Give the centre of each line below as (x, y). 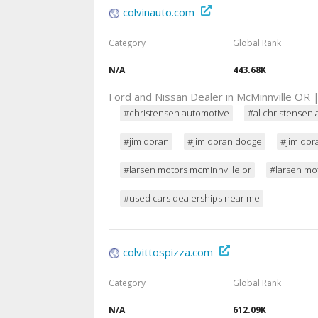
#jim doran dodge (225, 142)
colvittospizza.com (168, 252)
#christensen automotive (176, 113)
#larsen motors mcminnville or (187, 170)
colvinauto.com (159, 12)
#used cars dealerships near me (192, 198)
